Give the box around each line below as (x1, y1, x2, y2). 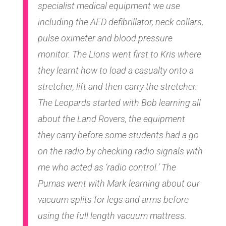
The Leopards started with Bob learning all (37, 97, 201, 108)
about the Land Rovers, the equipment (37, 113, 185, 124)
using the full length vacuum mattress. (37, 210, 187, 221)
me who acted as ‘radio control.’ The (37, 161, 176, 173)
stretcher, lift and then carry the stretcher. (37, 81, 197, 92)
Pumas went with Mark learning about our (37, 178, 200, 189)
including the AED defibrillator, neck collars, (37, 16, 203, 27)
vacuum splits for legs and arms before (37, 194, 189, 205)
